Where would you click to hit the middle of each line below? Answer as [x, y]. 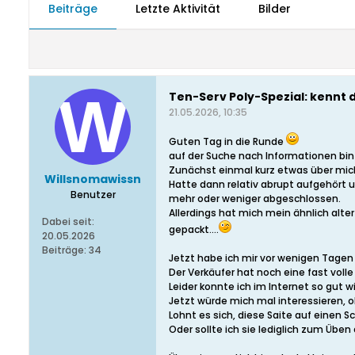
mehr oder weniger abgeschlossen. [255, 198]
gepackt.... [194, 229]
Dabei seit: [68, 221]
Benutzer [93, 195]
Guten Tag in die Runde [227, 141]
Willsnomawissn [93, 179]
